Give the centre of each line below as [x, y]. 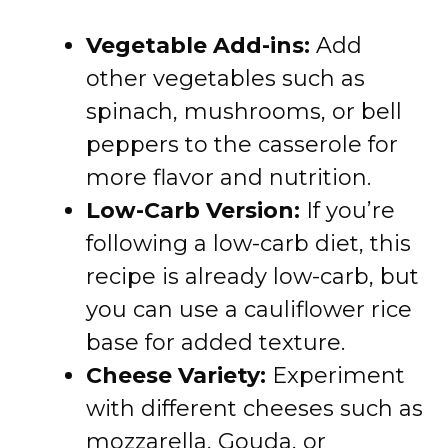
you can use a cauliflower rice [249, 309]
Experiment [335, 375]
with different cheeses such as [254, 408]
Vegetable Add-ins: [198, 45]
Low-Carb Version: [193, 210]
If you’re [347, 210]
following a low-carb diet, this [248, 243]
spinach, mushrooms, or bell [244, 111]
